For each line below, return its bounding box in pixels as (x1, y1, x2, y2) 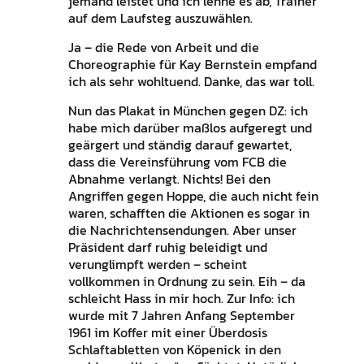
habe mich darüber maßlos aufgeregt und (67, 118, 312, 138)
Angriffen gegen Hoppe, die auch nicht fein (67, 186, 318, 206)
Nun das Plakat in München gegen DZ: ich (67, 101, 308, 121)
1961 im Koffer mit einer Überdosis (67, 323, 267, 343)
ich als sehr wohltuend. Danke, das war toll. (67, 71, 314, 92)
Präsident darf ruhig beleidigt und (67, 237, 267, 258)
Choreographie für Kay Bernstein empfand (67, 54, 317, 75)
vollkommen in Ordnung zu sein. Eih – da (67, 271, 305, 292)
